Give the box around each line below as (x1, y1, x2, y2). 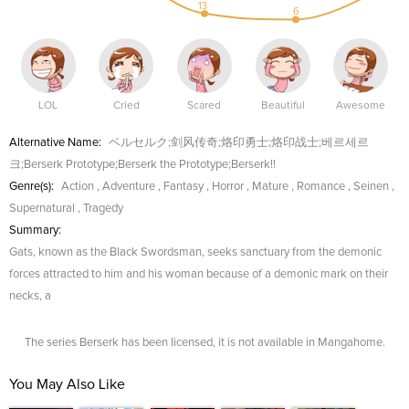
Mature (252, 181, 288, 193)
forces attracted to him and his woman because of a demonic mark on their (9, 268, 388, 280)
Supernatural (9, 203, 75, 215)
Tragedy (83, 203, 123, 215)
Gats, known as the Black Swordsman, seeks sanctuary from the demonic (9, 246, 382, 258)
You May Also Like (9, 377, 125, 392)
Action (61, 181, 94, 193)
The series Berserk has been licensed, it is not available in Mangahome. (24, 337, 385, 349)
